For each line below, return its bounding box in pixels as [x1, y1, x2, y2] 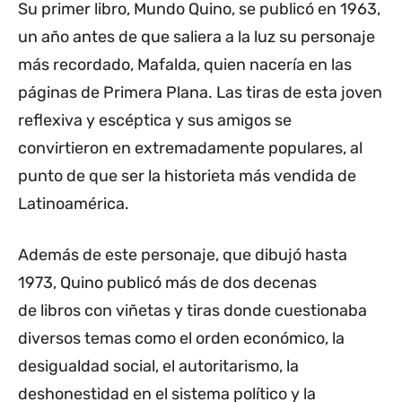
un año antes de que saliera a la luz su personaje [18, 27, 375, 48]
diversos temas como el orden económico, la [18, 328, 345, 349]
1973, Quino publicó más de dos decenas [18, 273, 317, 293]
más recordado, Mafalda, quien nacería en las [18, 55, 352, 75]
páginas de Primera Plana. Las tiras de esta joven [18, 83, 382, 103]
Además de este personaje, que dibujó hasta [18, 245, 347, 266]
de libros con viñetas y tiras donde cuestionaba [18, 301, 367, 321]
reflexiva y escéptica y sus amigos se [18, 110, 292, 131]
